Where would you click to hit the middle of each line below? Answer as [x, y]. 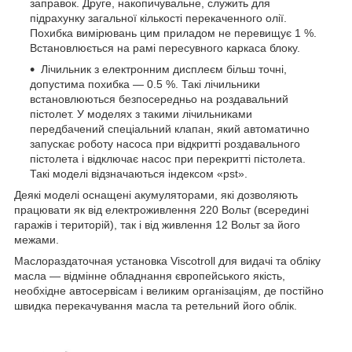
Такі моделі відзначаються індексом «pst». [139, 173]
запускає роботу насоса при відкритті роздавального [165, 143]
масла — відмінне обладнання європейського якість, [150, 275]
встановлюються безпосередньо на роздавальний [159, 99]
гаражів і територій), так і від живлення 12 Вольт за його [157, 224]
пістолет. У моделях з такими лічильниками [141, 114]
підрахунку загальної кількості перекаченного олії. [158, 18]
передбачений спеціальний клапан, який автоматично [170, 128]
